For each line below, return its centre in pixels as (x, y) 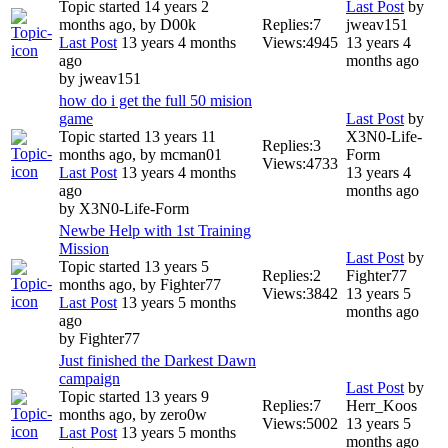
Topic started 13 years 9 (134, 397)
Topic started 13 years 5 (134, 267)
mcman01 (191, 155)
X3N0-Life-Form (134, 209)
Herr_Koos (381, 406)
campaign (89, 379)
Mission (84, 249)
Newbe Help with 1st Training (155, 231)
